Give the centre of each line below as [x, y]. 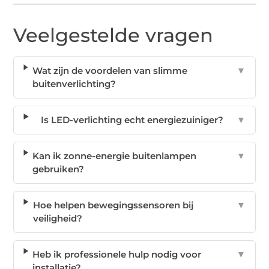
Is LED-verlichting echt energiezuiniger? [132, 120]
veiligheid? [57, 219]
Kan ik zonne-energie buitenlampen [115, 156]
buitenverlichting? [74, 84]
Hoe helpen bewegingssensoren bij [113, 205]
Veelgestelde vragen [113, 35]
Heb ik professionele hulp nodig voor [117, 255]
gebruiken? [59, 169]
